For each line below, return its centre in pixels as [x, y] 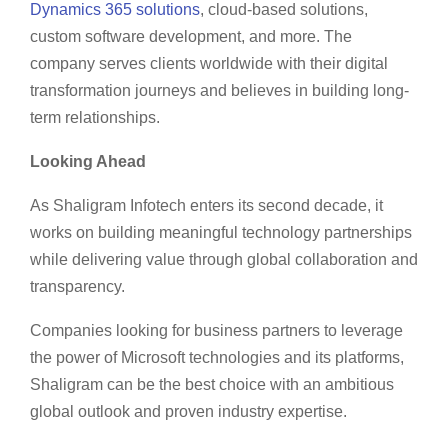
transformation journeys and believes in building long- [219, 90]
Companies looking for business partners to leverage [216, 330]
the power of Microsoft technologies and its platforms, [217, 357]
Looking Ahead [88, 161]
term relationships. [97, 117]
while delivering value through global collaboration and [224, 259]
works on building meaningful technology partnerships [221, 232]
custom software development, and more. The [191, 36]
